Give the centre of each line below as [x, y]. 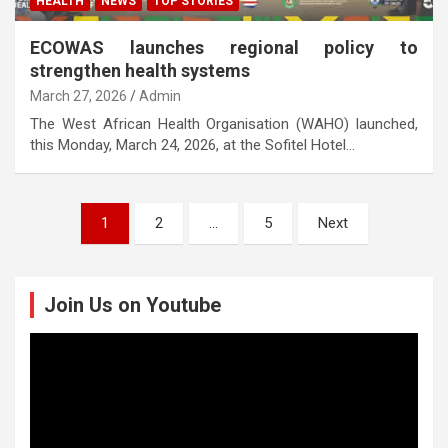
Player [49, 362]
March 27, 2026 [78, 95]
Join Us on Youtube [132, 304]
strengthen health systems [140, 70]
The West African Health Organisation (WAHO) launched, [224, 123]
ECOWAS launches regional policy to [224, 47]
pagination [74, 249]
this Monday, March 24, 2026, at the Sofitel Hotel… [192, 144]
